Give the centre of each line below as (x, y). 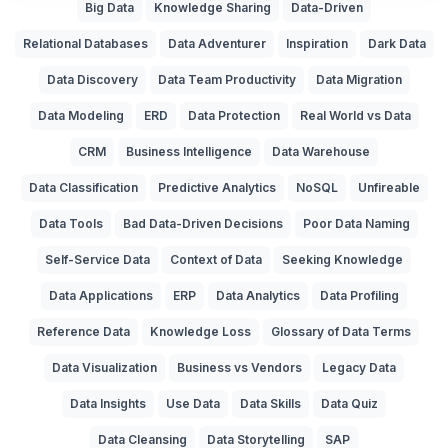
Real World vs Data (355, 116)
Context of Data (216, 260)
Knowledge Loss (200, 332)
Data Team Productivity (226, 80)
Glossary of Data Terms (341, 332)
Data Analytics (258, 296)
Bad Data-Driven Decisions (202, 224)
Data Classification (83, 188)
